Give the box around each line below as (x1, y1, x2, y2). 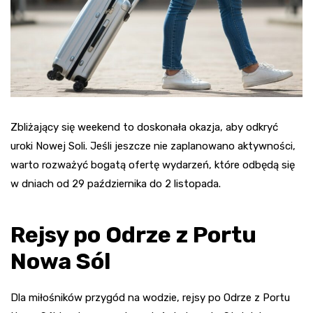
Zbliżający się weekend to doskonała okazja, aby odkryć (10, 120, 278, 133)
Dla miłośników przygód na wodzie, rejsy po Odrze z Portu (10, 291, 290, 304)
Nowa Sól (10, 247, 110, 275)
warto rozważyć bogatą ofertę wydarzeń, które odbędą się (10, 158, 295, 171)
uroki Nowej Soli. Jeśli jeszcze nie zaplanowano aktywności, (10, 139, 296, 152)
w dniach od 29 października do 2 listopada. (10, 177, 221, 190)
